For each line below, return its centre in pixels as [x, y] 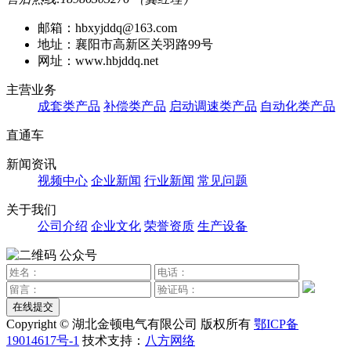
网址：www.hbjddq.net [98, 60]
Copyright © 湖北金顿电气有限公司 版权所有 [128, 324]
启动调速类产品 [213, 106]
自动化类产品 [298, 106]
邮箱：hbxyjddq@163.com [107, 27]
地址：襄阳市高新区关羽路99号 [125, 44]
